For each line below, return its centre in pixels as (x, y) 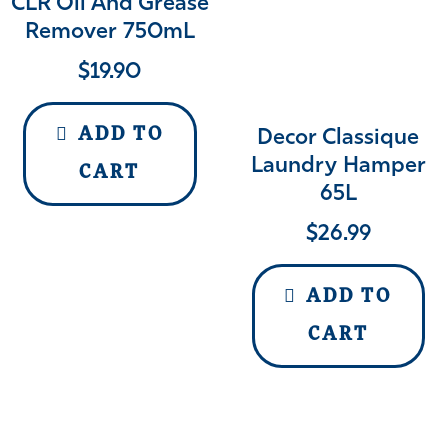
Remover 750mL (109, 32)
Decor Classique (338, 139)
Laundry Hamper (338, 167)
